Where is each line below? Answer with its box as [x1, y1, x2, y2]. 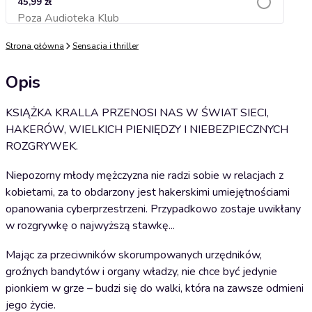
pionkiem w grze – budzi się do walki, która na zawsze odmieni [6, 281, 304, 296]
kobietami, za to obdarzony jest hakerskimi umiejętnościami [6, 185, 290, 200]
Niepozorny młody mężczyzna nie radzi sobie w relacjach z [6, 168, 283, 183]
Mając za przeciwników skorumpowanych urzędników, [6, 247, 262, 263]
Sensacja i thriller [72, 40, 139, 52]
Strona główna [6, 40, 64, 52]
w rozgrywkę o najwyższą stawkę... [6, 218, 175, 233]
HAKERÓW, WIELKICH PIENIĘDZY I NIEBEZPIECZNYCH [6, 122, 288, 137]
